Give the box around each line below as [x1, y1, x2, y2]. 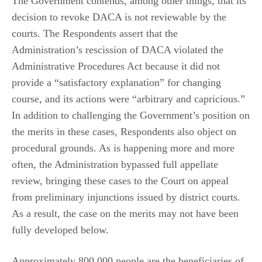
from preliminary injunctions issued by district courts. [12, 191, 240, 203]
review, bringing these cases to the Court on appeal [12, 174, 229, 187]
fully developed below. [12, 223, 109, 236]
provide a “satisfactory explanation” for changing [12, 76, 221, 88]
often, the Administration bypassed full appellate [12, 158, 218, 170]
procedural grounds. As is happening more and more [12, 142, 235, 154]
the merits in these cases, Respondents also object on [12, 125, 236, 137]
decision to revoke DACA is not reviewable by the [12, 11, 226, 23]
